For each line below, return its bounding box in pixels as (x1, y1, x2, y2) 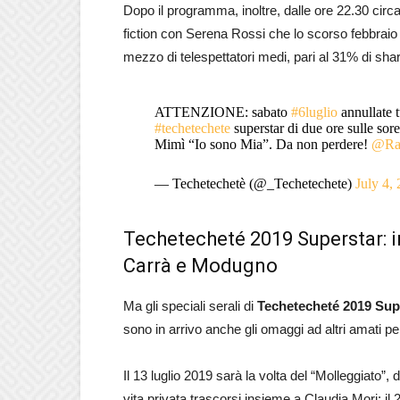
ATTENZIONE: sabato (154, 104, 291, 120)
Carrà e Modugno (123, 254, 278, 277)
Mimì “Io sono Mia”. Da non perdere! (154, 137, 371, 152)
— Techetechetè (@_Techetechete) (154, 176, 355, 191)
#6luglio (290, 104, 337, 120)
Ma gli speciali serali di (123, 298, 257, 313)
